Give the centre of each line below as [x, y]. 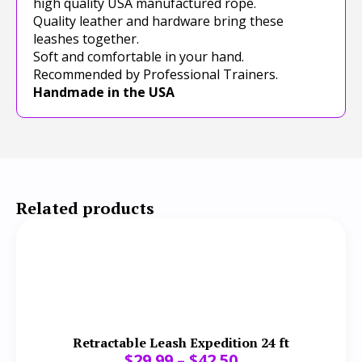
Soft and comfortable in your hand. [139, 56]
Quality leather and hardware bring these [158, 21]
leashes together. [86, 38]
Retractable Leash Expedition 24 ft [181, 342]
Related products [85, 208]
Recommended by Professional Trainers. [156, 74]
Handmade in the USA [104, 92]
